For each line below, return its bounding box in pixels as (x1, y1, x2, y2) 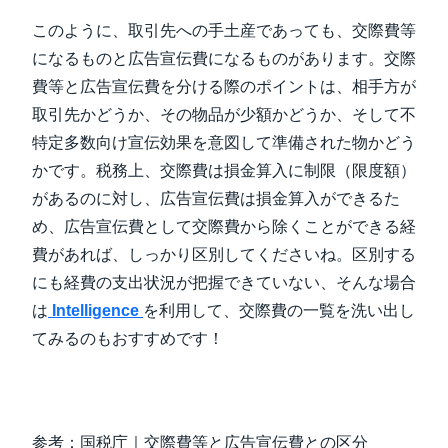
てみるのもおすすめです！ (32, 330, 224, 347)
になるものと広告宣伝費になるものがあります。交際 (32, 50, 416, 67)
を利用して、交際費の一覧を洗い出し (143, 302, 415, 319)
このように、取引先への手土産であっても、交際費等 (32, 22, 416, 39)
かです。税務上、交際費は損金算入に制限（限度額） (32, 162, 416, 179)
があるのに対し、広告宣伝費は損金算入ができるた (32, 190, 400, 207)
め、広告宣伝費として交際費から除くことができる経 (32, 218, 416, 235)
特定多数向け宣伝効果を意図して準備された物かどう (32, 134, 416, 151)
